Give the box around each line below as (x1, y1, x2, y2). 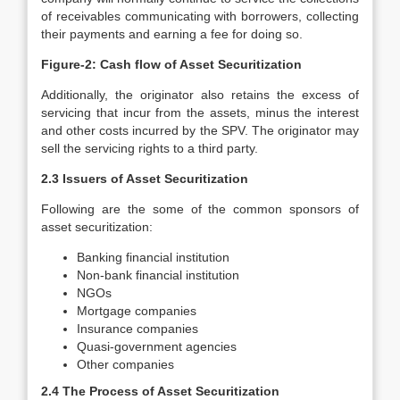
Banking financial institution (77, 250, 229, 264)
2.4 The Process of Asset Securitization (41, 384, 279, 398)
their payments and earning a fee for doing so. (41, 27, 303, 41)
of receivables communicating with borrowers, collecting (41, 9, 359, 23)
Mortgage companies (77, 304, 196, 318)
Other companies (77, 357, 174, 371)
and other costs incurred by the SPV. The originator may (41, 123, 359, 137)
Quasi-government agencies (77, 339, 237, 354)
